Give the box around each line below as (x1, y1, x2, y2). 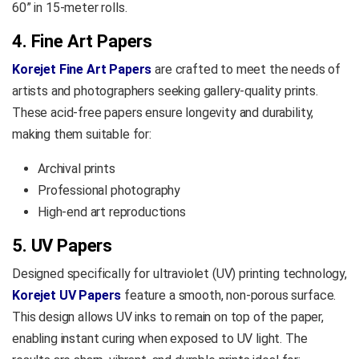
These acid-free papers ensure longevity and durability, (12, 104, 314, 120)
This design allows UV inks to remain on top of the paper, (12, 309, 324, 325)
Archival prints (38, 160, 115, 176)
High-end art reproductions (38, 204, 186, 220)
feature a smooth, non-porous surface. (121, 287, 337, 303)
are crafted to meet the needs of (151, 61, 341, 77)
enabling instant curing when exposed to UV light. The (12, 330, 308, 346)
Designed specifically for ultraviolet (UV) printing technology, (12, 265, 347, 281)
